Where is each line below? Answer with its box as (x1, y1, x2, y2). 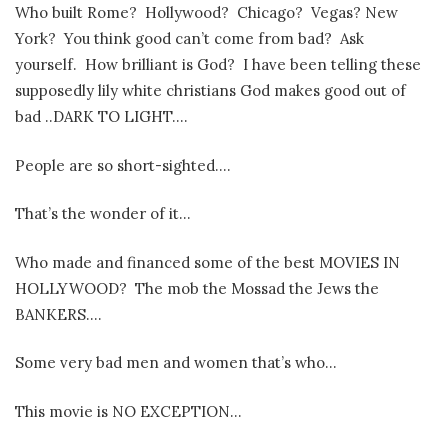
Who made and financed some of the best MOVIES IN (15, 252, 400, 272)
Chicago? (237, 3, 303, 23)
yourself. (15, 55, 77, 75)
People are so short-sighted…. (15, 155, 231, 175)
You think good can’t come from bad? (64, 29, 332, 49)
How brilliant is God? (85, 55, 235, 75)
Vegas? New (311, 3, 398, 23)
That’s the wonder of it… (15, 204, 191, 224)
